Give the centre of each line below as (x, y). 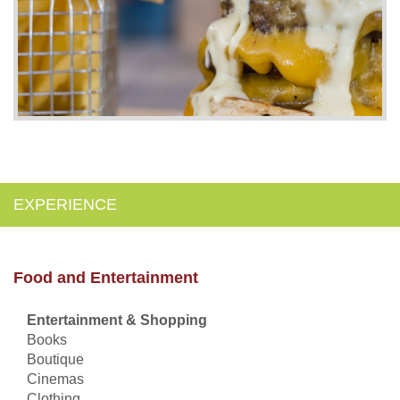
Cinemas (55, 379)
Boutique (55, 359)
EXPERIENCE (65, 204)
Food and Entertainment (106, 277)
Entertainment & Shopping (117, 320)
